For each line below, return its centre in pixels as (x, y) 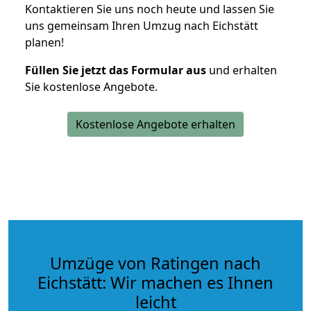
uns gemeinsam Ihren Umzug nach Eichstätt (142, 25)
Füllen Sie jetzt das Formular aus (116, 70)
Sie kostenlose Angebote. (91, 86)
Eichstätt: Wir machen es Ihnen (155, 282)
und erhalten (242, 70)
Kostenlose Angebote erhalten (155, 124)
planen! (44, 42)
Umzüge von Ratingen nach (155, 263)
